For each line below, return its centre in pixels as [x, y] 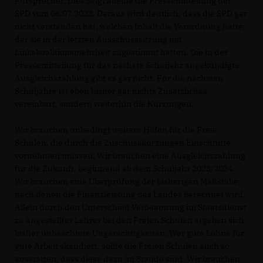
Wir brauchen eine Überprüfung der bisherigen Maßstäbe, [128, 181]
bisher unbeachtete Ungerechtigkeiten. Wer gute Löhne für [129, 233]
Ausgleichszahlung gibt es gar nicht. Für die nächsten [119, 78]
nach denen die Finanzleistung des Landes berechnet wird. [130, 194]
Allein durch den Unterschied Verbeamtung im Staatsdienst [131, 207]
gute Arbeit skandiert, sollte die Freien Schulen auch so [122, 246]
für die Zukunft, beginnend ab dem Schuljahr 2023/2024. [125, 168]
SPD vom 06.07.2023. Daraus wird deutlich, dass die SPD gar [131, 13]
